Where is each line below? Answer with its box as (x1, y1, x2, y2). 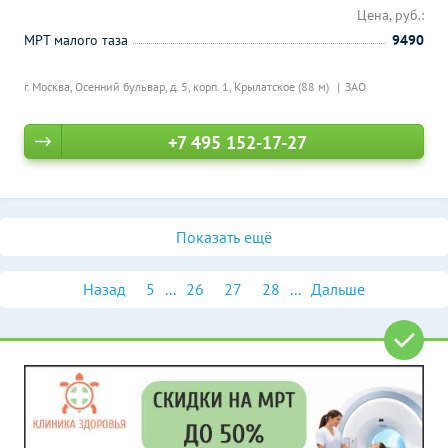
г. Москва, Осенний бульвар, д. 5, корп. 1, (24, 79, 234, 94)
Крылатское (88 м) (234, 79, 332, 94)
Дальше (311, 279, 365, 299)
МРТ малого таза (24, 31, 128, 49)
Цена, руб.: (357, 6, 424, 24)
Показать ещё (176, 227, 272, 247)
